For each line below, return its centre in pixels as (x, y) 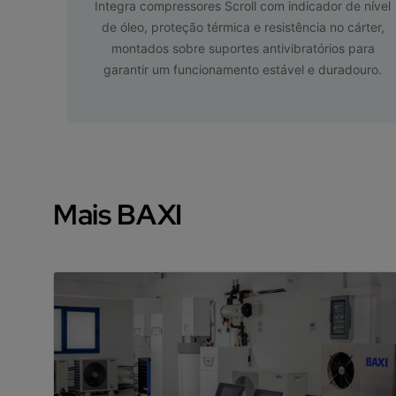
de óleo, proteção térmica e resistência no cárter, (243, 27)
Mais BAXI (118, 214)
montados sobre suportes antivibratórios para (243, 48)
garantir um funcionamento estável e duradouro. (243, 69)
